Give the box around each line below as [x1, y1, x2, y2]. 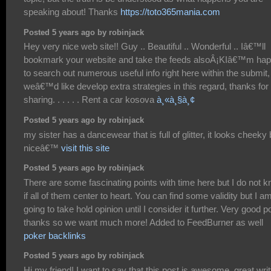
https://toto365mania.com [120, 7, 220, 18]
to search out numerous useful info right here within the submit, [24, 68, 270, 79]
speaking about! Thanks [24, 7, 120, 18]
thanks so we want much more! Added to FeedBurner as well [24, 217, 263, 227]
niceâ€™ [24, 142, 61, 153]
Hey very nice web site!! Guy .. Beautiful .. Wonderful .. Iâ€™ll [24, 41, 266, 52]
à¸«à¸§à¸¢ [157, 94, 195, 105]
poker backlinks [24, 230, 86, 241]
